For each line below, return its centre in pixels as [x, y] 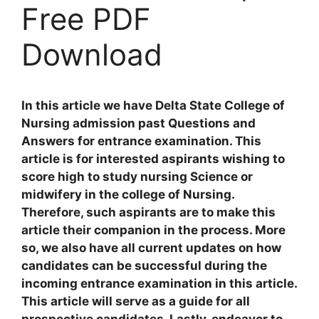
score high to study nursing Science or [137, 177]
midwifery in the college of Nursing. [128, 194]
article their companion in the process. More [153, 230]
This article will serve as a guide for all [136, 301]
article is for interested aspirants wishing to [153, 159]
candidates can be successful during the [144, 266]
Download [92, 54]
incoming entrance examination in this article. [159, 283]
